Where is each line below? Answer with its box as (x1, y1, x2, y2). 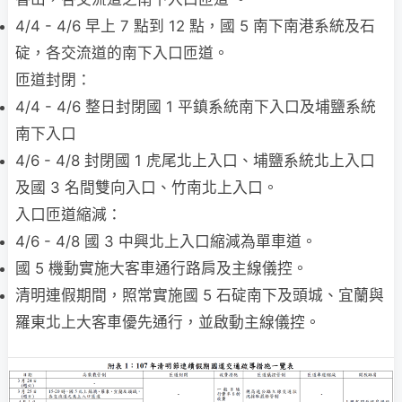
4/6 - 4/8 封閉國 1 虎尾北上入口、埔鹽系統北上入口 (15, 152, 375, 170)
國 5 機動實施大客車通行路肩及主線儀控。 (15, 259, 308, 277)
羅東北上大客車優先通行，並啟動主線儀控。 (15, 313, 320, 331)
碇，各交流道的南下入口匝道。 (15, 44, 229, 62)
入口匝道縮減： (15, 205, 122, 223)
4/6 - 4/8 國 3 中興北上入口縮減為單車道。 (15, 232, 317, 250)
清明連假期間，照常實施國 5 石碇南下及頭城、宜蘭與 (15, 286, 384, 304)
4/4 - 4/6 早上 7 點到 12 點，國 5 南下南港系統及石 (15, 17, 375, 35)
